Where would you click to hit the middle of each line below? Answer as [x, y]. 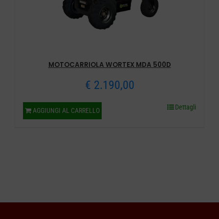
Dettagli [186, 107]
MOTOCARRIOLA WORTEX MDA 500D [109, 65]
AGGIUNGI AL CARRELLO [66, 110]
